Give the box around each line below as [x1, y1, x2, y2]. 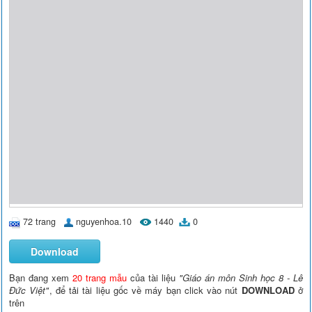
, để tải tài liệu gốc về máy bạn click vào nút [49, 283, 242, 297]
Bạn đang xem [9, 270, 73, 284]
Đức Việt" [9, 283, 49, 297]
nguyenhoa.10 [76, 215, 132, 228]
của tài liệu [127, 270, 179, 284]
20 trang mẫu [72, 270, 127, 284]
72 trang [23, 215, 56, 228]
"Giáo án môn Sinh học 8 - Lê [179, 270, 303, 284]
